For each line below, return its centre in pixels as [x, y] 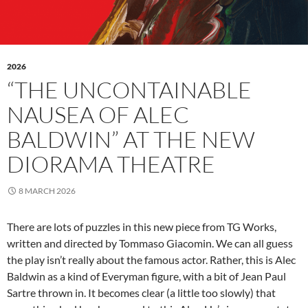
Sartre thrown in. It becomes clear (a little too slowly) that [141, 293]
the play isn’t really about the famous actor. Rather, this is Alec [151, 260]
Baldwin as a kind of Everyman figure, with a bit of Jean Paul [146, 276]
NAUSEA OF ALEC [98, 115]
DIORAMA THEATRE [111, 164]
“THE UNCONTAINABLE [129, 90]
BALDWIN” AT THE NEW [131, 140]
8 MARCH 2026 [47, 191]
